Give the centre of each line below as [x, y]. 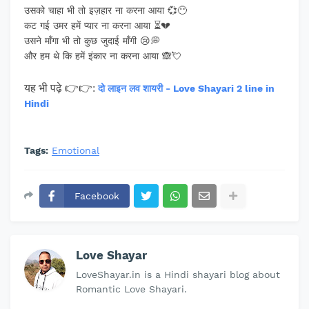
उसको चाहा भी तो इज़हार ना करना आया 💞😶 [106, 11]
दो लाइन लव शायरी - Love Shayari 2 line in [186, 89]
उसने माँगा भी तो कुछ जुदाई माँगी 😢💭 [92, 41]
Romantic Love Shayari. [131, 289]
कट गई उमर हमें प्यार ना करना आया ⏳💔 [97, 26]
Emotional [76, 151]
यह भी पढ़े [44, 88]
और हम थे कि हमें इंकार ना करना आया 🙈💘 [103, 56]
